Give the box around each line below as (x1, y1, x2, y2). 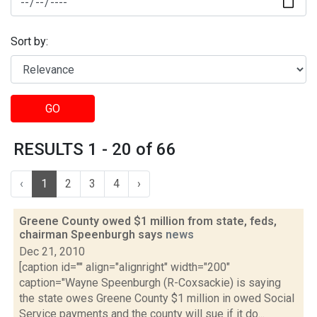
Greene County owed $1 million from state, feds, (19, 214, 277, 228)
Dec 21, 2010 (19, 245, 85, 258)
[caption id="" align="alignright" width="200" (19, 260, 230, 274)
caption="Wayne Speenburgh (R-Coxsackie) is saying (19, 276, 281, 289)
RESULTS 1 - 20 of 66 (13, 139, 176, 159)
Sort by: (11, 35, 48, 49)
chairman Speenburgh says (19, 228, 166, 241)
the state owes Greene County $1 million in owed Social (19, 292, 294, 305)
